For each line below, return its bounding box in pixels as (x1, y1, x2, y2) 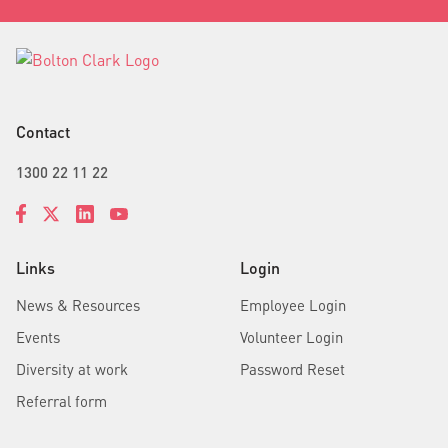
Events (16, 326, 60, 347)
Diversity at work (16, 358, 128, 379)
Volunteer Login (240, 326, 343, 347)
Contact (16, 120, 70, 142)
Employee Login (240, 294, 346, 315)
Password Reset (240, 358, 345, 379)
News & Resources (16, 294, 140, 315)
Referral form (16, 390, 107, 411)
